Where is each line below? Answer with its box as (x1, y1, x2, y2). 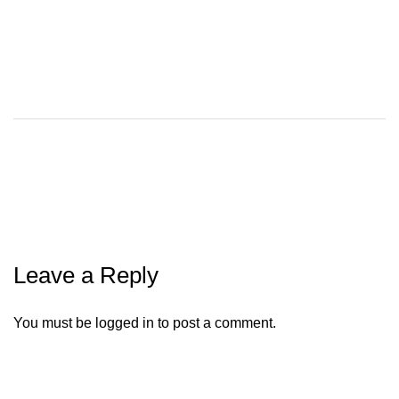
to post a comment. (154, 314, 276, 330)
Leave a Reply (13, 261, 159, 289)
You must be (13, 314, 95, 330)
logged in (95, 314, 154, 330)
